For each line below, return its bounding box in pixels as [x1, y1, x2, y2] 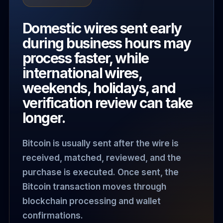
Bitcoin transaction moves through [22, 181, 166, 192]
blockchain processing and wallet [22, 196, 161, 206]
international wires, [22, 64, 142, 82]
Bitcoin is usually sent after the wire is [22, 138, 179, 148]
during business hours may [22, 34, 191, 52]
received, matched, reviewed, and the [22, 152, 181, 163]
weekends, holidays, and [22, 79, 176, 97]
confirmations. [22, 210, 83, 221]
